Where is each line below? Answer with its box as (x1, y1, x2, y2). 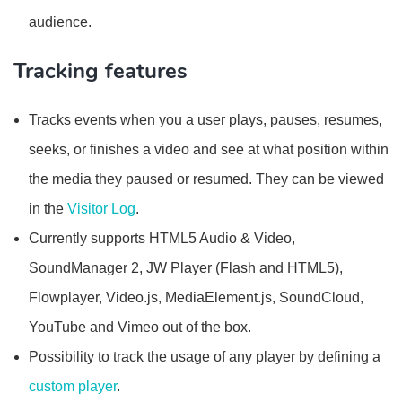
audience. (29, 14, 92, 30)
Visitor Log (67, 201, 135, 216)
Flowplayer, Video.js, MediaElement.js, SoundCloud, (29, 290, 363, 305)
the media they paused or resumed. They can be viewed (29, 171, 384, 187)
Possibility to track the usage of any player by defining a (29, 349, 380, 364)
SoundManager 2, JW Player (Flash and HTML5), (29, 260, 343, 275)
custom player (29, 379, 117, 394)
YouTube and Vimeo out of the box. (29, 319, 251, 335)
